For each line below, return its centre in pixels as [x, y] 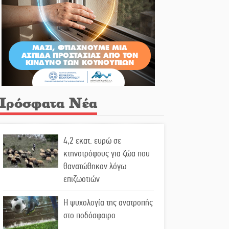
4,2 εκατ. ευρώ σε [92, 141]
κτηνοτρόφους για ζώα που [107, 154]
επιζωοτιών [82, 179]
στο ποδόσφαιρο [89, 215]
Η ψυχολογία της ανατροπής [108, 203]
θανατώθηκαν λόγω [95, 166]
